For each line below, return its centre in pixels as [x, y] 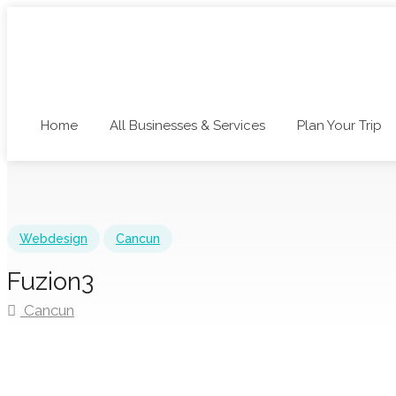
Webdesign [53, 239]
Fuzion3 [50, 282]
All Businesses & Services [187, 126]
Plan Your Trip [339, 126]
